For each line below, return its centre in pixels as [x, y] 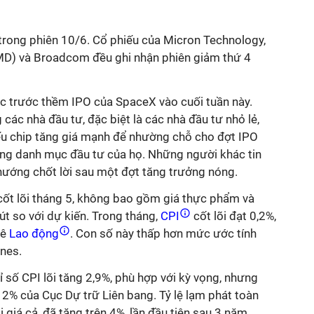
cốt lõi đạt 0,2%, [233, 216]
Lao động [34, 233]
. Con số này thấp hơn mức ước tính [163, 233]
